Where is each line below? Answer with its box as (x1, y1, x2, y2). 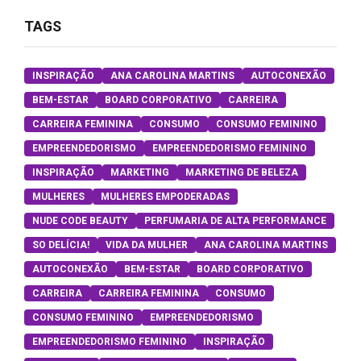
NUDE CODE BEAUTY (32, 214, 128, 226)
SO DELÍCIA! (32, 239, 89, 251)
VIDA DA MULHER (106, 239, 188, 251)
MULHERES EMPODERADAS (101, 190, 230, 202)
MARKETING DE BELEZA (185, 166, 298, 178)
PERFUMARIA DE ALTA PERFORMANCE (144, 214, 326, 226)
